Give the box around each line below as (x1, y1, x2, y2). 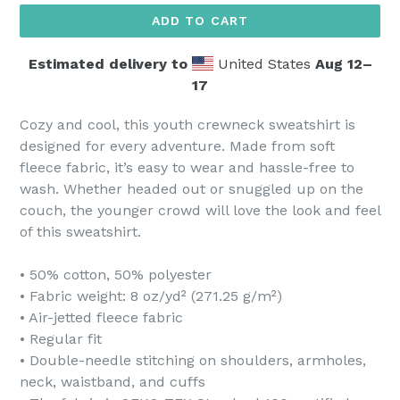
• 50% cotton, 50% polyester (20, 266, 212, 283)
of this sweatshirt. (20, 223, 141, 240)
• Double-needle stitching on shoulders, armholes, (20, 352, 366, 369)
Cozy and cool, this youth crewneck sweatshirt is (20, 116, 355, 133)
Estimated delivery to (28, 55, 187, 72)
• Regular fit (20, 330, 102, 347)
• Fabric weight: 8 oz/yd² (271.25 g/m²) (20, 287, 282, 304)
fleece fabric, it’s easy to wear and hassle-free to (20, 159, 354, 176)
